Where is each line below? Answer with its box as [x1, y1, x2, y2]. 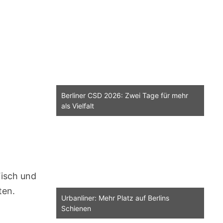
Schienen [61, 204, 91, 213]
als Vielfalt [61, 102, 94, 111]
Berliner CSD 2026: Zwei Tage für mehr [61, 91, 188, 100]
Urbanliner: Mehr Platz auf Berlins [61, 194, 169, 203]
